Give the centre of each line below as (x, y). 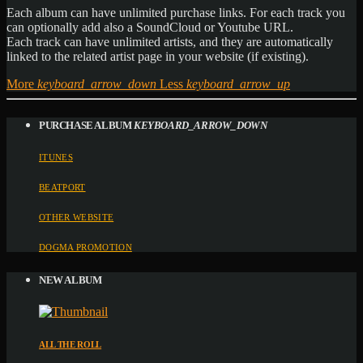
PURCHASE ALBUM (87, 125)
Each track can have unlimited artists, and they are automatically (170, 41)
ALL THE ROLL (70, 344)
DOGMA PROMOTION (85, 247)
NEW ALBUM (70, 280)
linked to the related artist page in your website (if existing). (158, 56)
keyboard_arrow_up (238, 83)
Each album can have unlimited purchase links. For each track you (176, 12)
